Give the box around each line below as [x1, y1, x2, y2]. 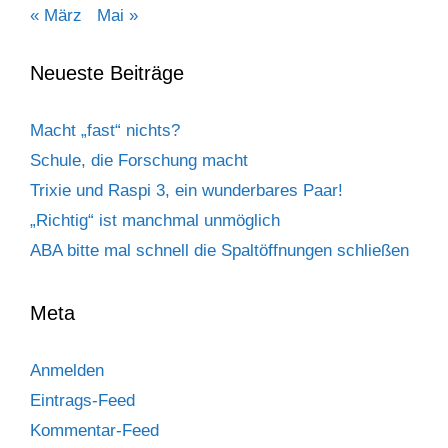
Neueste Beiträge [30, 62, 184, 85]
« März [30, 6, 82, 26]
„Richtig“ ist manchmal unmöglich [30, 211, 280, 231]
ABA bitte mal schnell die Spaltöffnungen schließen [30, 241, 409, 261]
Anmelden [30, 361, 104, 381]
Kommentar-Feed [30, 421, 159, 441]
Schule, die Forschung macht [30, 151, 248, 171]
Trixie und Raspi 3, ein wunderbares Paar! [30, 181, 343, 201]
